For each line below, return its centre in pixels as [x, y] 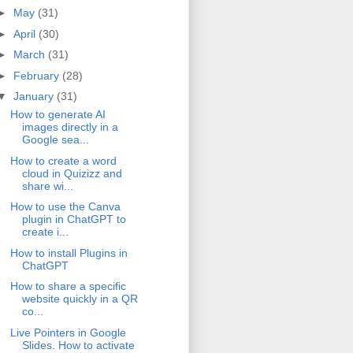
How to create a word [63, 160]
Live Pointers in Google [68, 332]
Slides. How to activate [78, 345]
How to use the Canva [65, 207]
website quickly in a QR [80, 299]
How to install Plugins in [69, 253]
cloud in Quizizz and [72, 173]
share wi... [47, 186]
